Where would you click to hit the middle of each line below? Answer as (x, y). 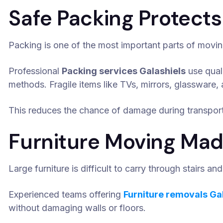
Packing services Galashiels (124, 71)
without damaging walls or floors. (77, 208)
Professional (35, 71)
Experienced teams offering (66, 194)
